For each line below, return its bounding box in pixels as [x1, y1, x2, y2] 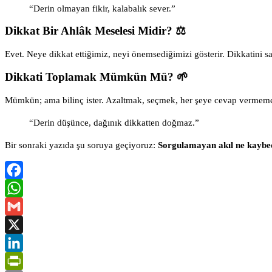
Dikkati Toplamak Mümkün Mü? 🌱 [5, 70, 188, 83]
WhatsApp [5, 201, 45, 211]
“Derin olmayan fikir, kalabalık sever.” [29, 3, 175, 13]
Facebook [5, 183, 42, 193]
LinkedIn [5, 256, 39, 266]
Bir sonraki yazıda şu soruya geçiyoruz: [5, 140, 158, 150]
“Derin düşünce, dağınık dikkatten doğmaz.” [29, 117, 199, 127]
